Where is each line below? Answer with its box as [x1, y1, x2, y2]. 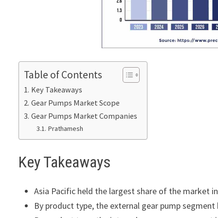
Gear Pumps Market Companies [31, 111, 137, 121]
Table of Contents [24, 68, 103, 82]
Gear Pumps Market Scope [31, 98, 120, 108]
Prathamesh [47, 124, 83, 133]
